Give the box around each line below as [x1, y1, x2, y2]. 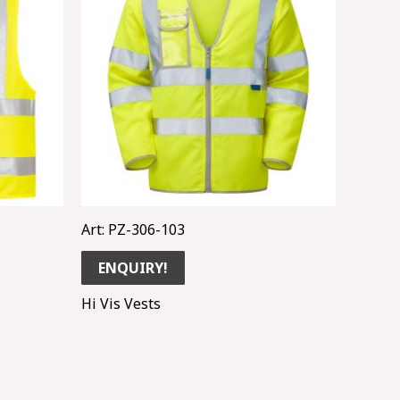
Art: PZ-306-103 [81, 219, 185, 239]
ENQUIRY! [98, 257, 168, 278]
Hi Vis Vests [81, 293, 161, 313]
